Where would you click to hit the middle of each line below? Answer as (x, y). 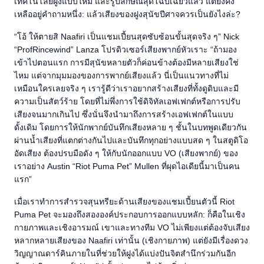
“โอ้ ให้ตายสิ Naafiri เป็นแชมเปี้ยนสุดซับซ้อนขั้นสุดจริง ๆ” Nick (127, 37)
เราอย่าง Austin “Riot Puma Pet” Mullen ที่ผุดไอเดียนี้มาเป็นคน (127, 166)
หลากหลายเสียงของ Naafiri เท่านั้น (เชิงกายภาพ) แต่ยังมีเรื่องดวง (131, 241)
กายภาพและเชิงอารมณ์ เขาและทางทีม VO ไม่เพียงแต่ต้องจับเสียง (132, 228)
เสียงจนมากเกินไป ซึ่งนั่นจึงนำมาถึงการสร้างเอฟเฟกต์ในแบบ (124, 115)
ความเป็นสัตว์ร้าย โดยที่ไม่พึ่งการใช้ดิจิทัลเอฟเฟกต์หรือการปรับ (127, 102)
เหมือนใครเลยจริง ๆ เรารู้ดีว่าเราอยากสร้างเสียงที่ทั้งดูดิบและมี (126, 89)
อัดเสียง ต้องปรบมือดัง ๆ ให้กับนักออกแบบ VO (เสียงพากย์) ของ (126, 154)
